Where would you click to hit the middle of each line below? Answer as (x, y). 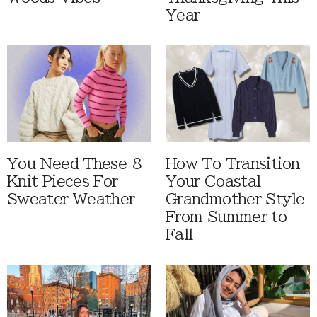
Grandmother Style (235, 200)
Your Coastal (213, 182)
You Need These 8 (74, 164)
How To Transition (233, 164)
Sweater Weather (71, 200)
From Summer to (226, 217)
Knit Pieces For (63, 182)
